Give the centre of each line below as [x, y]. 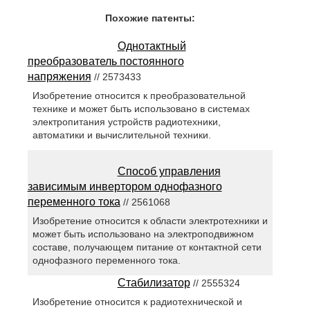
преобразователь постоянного [106, 61]
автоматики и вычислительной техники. [121, 135]
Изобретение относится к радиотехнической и [137, 302]
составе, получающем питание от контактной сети [147, 247]
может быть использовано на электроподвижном [143, 234]
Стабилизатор [154, 283]
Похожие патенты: [150, 18]
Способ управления [169, 172]
